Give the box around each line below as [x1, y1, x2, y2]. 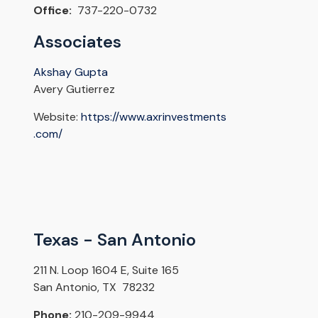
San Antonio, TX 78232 [33, 280, 158, 295]
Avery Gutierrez [33, 82, 115, 97]
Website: [33, 109, 81, 125]
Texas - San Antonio [33, 229, 196, 251]
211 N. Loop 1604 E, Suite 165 [33, 263, 179, 278]
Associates [33, 31, 121, 53]
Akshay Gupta [33, 65, 108, 80]
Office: [33, 3, 72, 18]
